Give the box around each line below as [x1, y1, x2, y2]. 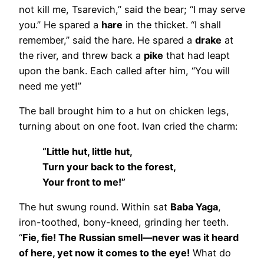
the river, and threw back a [19, 49, 144, 62]
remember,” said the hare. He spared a [19, 34, 195, 47]
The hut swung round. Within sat [19, 201, 170, 213]
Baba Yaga [170, 201, 218, 213]
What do [190, 247, 231, 259]
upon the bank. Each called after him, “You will [19, 65, 230, 77]
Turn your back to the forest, [42, 160, 176, 173]
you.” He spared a [19, 19, 101, 31]
